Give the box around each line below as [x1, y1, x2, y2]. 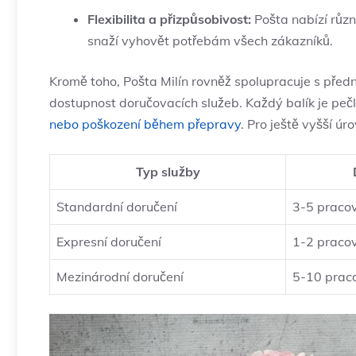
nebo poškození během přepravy [49, 116, 241, 133]
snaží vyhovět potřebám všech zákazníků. [87, 33, 333, 49]
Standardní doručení [56, 199, 177, 215]
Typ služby [135, 164, 200, 180]
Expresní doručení [56, 234, 161, 250]
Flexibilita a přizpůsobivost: [87, 11, 251, 28]
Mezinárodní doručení [56, 269, 184, 285]
